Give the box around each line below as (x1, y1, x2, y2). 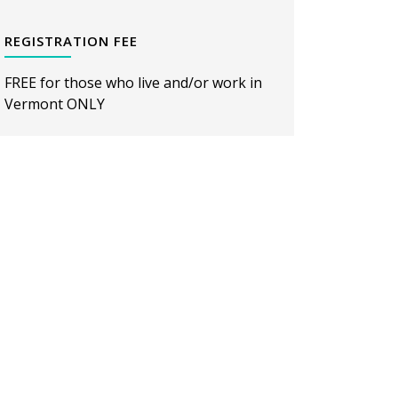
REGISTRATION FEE (4, 32, 138, 50)
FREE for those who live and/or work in (4, 73, 262, 92)
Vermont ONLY (4, 94, 105, 114)
